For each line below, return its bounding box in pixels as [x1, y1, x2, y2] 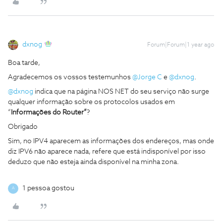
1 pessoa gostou [22, 184, 74, 192]
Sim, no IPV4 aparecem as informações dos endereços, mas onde [8, 137, 214, 145]
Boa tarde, [8, 59, 40, 66]
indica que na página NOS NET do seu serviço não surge [33, 88, 209, 95]
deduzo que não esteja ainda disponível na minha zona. [8, 158, 179, 166]
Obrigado [8, 123, 38, 130]
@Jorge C [132, 73, 162, 81]
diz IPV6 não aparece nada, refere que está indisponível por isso [8, 148, 206, 155]
